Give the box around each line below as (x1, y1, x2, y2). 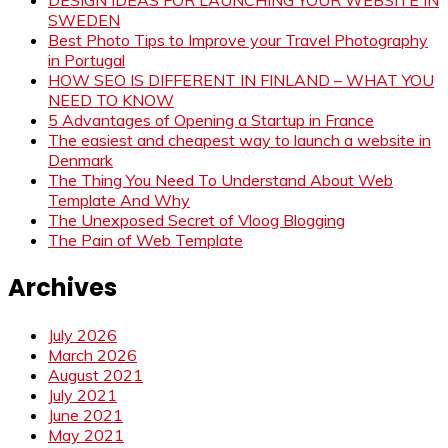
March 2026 (48, 344, 137, 365)
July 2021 (48, 384, 117, 405)
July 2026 (48, 324, 117, 345)
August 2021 (48, 364, 143, 385)
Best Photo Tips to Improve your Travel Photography (48, 29, 428, 50)
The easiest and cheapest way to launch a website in (48, 129, 431, 150)
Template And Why (48, 189, 190, 210)
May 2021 (48, 424, 124, 445)
